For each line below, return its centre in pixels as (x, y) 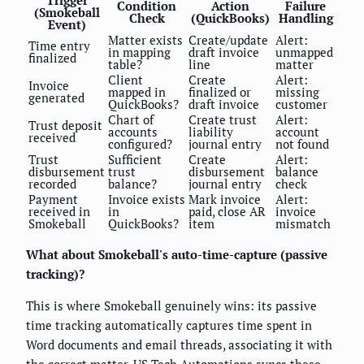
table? (125, 65)
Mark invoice (225, 199)
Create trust (223, 120)
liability (211, 132)
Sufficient (135, 160)
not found (302, 144)
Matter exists (145, 40)
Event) (67, 25)
